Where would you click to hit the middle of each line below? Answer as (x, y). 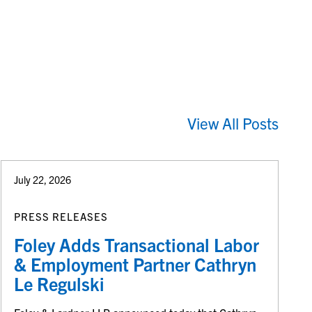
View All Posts (233, 123)
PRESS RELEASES (61, 216)
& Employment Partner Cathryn (135, 264)
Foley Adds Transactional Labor (137, 244)
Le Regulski (60, 283)
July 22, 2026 (43, 180)
